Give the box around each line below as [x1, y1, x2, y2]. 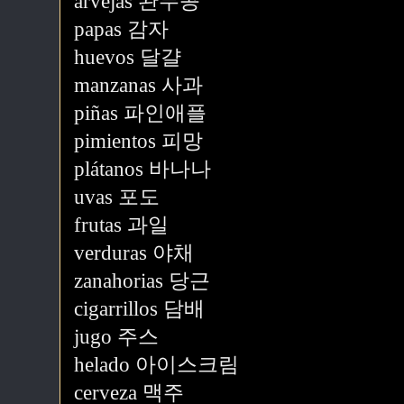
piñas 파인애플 [74, 102, 207, 124]
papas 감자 [74, 18, 169, 41]
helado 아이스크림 [74, 353, 239, 376]
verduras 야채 [74, 242, 194, 264]
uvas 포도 [74, 186, 160, 208]
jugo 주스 [74, 326, 159, 348]
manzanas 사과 [74, 74, 203, 96]
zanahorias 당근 [74, 270, 210, 292]
